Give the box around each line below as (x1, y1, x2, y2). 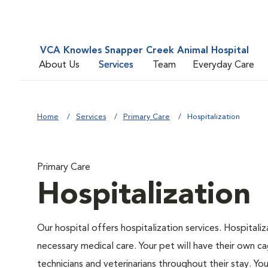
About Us (39, 60, 80, 70)
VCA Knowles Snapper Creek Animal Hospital (40, 46, 249, 56)
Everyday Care (193, 60, 254, 70)
